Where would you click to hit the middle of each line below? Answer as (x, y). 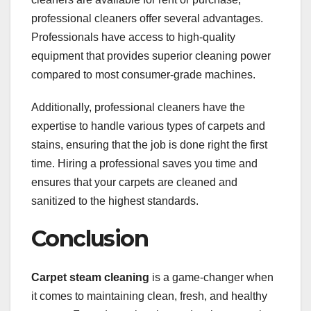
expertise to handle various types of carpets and (148, 126)
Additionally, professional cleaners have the (138, 107)
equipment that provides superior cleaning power (151, 56)
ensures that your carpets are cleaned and (134, 182)
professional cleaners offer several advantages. (147, 18)
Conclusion (90, 238)
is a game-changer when (211, 277)
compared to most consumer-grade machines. (143, 74)
